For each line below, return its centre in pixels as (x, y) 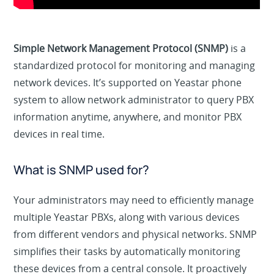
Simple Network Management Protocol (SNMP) (121, 48)
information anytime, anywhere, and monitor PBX (128, 117)
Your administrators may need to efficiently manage (134, 200)
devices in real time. (59, 134)
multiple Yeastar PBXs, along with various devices (127, 217)
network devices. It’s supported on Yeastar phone (128, 82)
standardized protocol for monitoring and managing (135, 65)
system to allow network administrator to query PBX (134, 99)
